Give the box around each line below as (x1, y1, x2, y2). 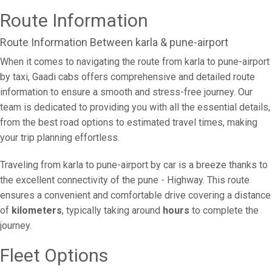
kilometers (12, 205, 62, 216)
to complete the (189, 205, 259, 216)
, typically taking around (62, 205, 163, 216)
